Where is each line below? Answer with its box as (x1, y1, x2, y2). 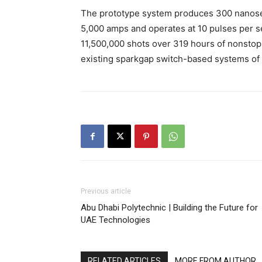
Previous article (81, 187, 131, 196)
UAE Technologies (81, 215, 150, 226)
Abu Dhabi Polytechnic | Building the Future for (81, 202, 258, 213)
